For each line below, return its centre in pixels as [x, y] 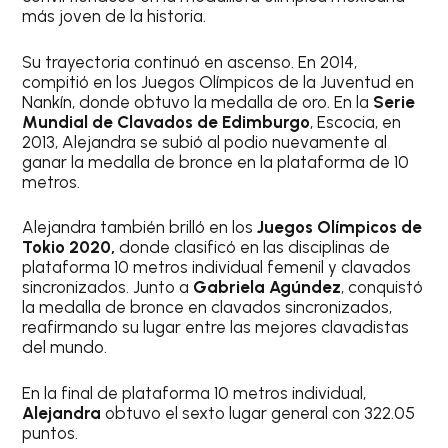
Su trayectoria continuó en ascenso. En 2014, [190, 61]
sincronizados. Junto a [108, 287]
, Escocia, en [356, 121]
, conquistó [382, 287]
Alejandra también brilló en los [138, 227]
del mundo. [67, 347]
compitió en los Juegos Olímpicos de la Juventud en [218, 81]
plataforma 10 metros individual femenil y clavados [217, 267]
